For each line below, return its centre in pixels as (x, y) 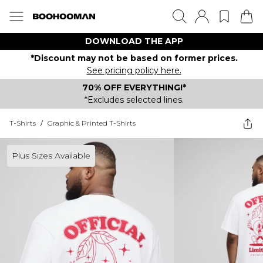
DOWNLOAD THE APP (134, 41)
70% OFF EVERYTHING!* (134, 87)
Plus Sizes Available (51, 156)
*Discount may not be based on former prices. (134, 58)
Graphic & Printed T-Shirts (92, 123)
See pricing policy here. (134, 70)
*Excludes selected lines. (134, 100)
